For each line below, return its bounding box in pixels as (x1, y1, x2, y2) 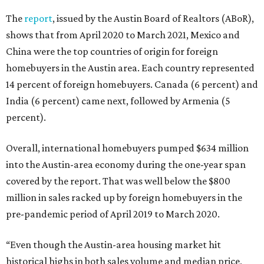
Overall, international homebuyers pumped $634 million (6, 142, 249, 154)
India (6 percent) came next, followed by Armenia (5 (6, 95, 230, 107)
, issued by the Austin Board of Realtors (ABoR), (52, 12, 254, 24)
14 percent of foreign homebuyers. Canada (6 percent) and (6, 78, 258, 90)
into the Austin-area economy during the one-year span (6, 159, 246, 170)
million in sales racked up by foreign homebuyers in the (6, 192, 242, 203)
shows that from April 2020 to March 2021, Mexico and (6, 29, 240, 41)
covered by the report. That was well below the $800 (6, 175, 230, 187)
